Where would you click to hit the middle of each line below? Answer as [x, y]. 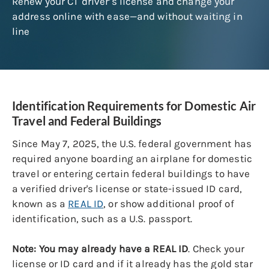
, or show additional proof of [169, 204]
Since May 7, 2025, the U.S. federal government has [132, 144]
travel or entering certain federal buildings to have [131, 174]
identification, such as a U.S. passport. [103, 219]
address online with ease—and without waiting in [127, 16]
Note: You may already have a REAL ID [100, 249]
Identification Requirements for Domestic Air [134, 106]
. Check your [216, 249]
